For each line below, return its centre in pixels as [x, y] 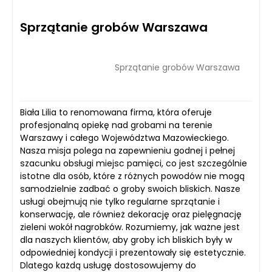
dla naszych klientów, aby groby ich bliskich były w [126, 240]
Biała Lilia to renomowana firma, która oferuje [116, 113]
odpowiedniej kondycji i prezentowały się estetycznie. [133, 253]
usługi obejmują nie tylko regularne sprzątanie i [120, 202]
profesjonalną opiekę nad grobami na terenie [116, 125]
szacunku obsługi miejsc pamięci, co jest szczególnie [134, 164]
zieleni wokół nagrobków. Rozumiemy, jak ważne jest [130, 227]
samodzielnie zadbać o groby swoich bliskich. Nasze [130, 189]
